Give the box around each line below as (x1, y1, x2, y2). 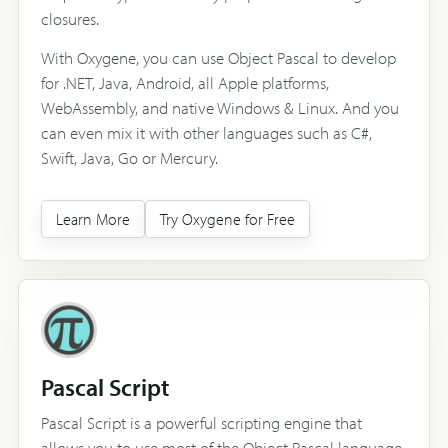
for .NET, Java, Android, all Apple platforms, (41, 71, 329, 93)
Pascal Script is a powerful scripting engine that (41, 411, 362, 433)
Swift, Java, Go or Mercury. (41, 146, 218, 168)
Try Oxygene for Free (160, 208, 295, 229)
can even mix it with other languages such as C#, (41, 121, 372, 143)
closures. (41, 7, 99, 29)
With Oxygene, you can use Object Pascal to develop (41, 46, 396, 68)
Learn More (56, 208, 130, 229)
